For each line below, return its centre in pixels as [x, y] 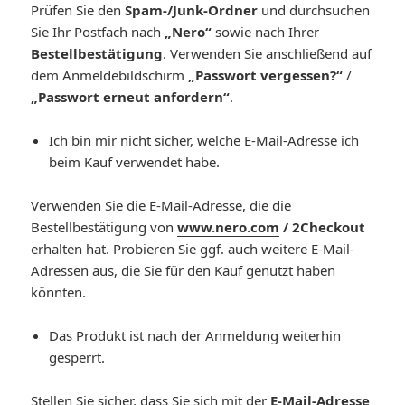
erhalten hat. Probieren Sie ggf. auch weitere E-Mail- [193, 248]
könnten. [59, 292]
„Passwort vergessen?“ [266, 75]
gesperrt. [77, 357]
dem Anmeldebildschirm [110, 75]
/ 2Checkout [323, 226]
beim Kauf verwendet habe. [135, 161]
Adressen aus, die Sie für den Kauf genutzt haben [184, 270]
